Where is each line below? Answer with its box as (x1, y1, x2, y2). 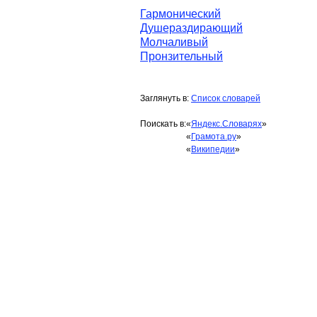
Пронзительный (140, 50, 223, 62)
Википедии (191, 144, 235, 154)
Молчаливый (140, 36, 208, 48)
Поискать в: (140, 119, 186, 129)
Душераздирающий (140, 22, 243, 34)
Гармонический (140, 8, 221, 20)
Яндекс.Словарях (191, 119, 262, 129)
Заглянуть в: (140, 93, 191, 103)
